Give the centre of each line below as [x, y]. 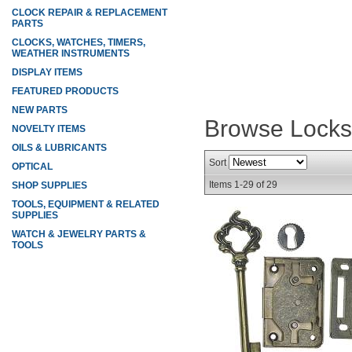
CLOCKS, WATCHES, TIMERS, [79, 42]
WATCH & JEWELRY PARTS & [79, 234]
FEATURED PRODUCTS [65, 91]
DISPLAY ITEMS [47, 72]
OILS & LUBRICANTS [59, 148]
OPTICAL [32, 167]
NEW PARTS [40, 110]
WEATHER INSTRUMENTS [71, 53]
